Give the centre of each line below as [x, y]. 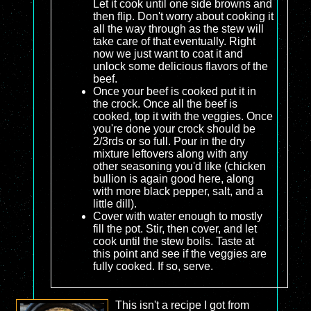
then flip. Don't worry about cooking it [183, 17]
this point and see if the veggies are [180, 254]
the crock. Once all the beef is [165, 104]
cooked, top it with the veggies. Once [183, 117]
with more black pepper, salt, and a [178, 192]
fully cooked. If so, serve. [153, 267]
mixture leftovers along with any [170, 154]
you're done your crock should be [174, 129]
